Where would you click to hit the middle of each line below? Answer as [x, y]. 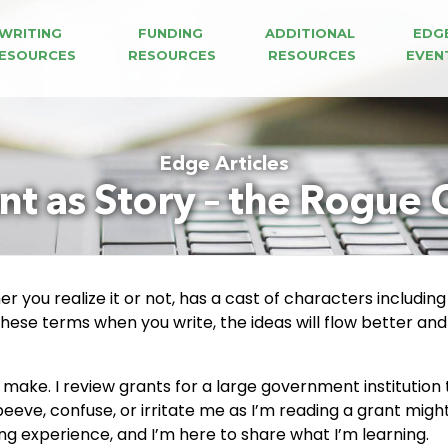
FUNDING [172, 33]
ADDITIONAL [312, 33]
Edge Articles [224, 165]
